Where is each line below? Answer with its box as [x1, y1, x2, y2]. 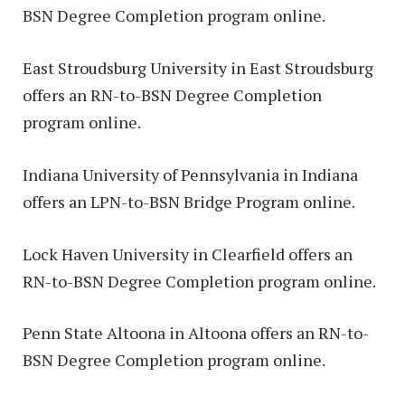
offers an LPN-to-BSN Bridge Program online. [23, 190, 355, 212]
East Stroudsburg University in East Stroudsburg [23, 57, 373, 80]
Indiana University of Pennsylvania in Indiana [23, 163, 358, 185]
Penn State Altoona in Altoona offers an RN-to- [23, 322, 369, 344]
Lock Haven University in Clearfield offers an [23, 242, 353, 265]
